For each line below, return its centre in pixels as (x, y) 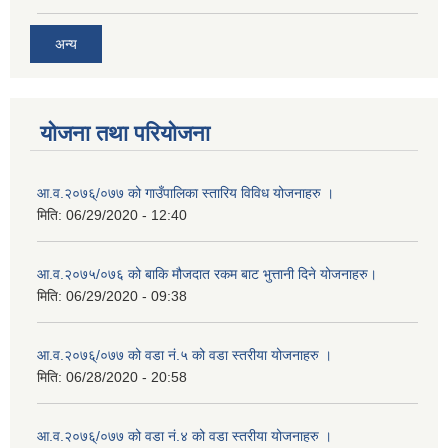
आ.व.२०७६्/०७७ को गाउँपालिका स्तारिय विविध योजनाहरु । (185, 192)
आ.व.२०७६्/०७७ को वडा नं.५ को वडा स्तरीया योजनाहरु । (184, 354)
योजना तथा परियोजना (125, 133)
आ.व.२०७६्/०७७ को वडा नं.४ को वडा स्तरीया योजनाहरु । (184, 435)
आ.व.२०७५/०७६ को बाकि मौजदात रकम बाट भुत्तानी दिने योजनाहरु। (207, 273)
